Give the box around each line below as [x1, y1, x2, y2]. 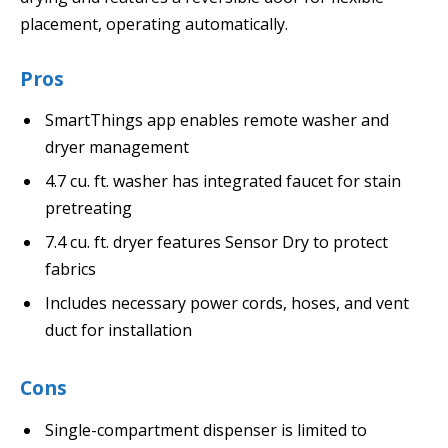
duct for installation [45, 319, 192, 342]
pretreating [45, 197, 132, 220]
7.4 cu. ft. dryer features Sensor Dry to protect [45, 231, 388, 254]
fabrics [45, 258, 96, 281]
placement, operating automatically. [20, 12, 288, 35]
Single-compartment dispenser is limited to [45, 418, 367, 441]
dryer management [45, 136, 189, 159]
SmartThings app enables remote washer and [45, 109, 389, 132]
